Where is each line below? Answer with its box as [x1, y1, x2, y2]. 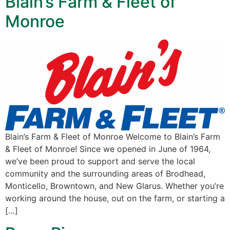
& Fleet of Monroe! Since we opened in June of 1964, [5, 143, 210, 154]
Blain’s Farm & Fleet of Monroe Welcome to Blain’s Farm [5, 131, 220, 142]
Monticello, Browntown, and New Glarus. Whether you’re [5, 180, 224, 191]
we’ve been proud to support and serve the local [5, 156, 195, 166]
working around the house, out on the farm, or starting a [5, 193, 225, 203]
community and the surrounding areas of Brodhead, [5, 168, 205, 179]
